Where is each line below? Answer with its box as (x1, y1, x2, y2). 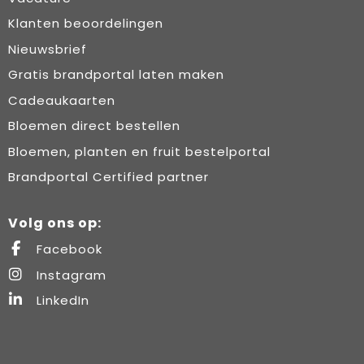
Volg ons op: (7, 214, 102, 233)
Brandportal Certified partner (7, 168, 209, 186)
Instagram (32, 266, 106, 284)
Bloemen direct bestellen (7, 117, 180, 135)
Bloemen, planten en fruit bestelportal (7, 142, 271, 160)
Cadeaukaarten (7, 91, 115, 109)
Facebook (32, 240, 102, 258)
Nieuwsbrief (7, 40, 87, 58)
